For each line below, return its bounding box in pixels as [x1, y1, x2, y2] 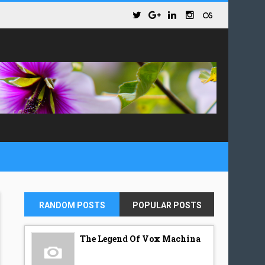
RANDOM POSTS [38, 201, 105, 210]
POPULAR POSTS [132, 201, 202, 210]
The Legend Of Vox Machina [80, 233, 201, 244]
